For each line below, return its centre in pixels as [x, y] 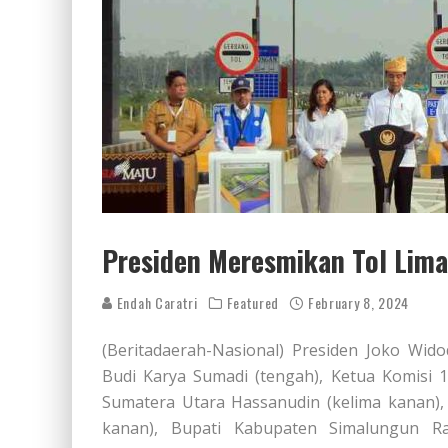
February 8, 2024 [358, 302]
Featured [253, 302]
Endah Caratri [155, 302]
